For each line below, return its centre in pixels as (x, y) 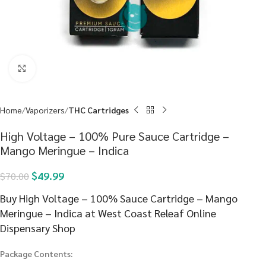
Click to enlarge (63, 69)
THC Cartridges (99, 110)
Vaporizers (45, 110)
